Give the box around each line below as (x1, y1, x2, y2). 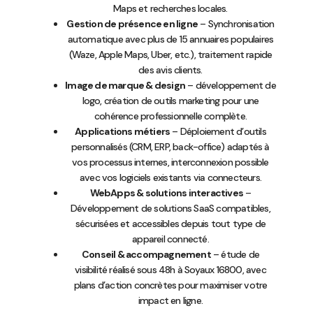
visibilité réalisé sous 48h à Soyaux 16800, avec (75, 263, 266, 276)
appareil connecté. (132, 232, 209, 245)
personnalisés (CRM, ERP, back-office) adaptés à (71, 140, 270, 153)
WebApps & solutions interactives (89, 186, 243, 199)
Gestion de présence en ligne (66, 17, 198, 30)
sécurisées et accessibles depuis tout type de (75, 217, 265, 230)
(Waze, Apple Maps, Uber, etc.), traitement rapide (68, 48, 272, 61)
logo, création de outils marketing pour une (82, 94, 259, 107)
